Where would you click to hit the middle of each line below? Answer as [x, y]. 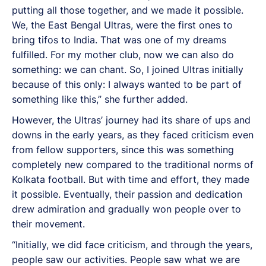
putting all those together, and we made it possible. [128, 10]
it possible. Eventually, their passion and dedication [127, 194]
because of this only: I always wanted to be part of [127, 84]
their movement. [48, 224]
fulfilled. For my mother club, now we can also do [123, 54]
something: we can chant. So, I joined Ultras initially [128, 69]
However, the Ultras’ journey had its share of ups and [131, 120]
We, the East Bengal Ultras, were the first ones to [122, 25]
